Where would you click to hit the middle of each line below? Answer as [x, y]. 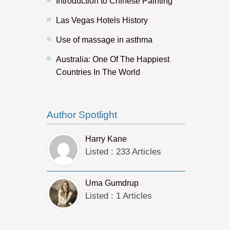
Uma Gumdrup [112, 183]
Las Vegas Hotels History [102, 20]
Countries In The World [98, 72]
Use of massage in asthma [104, 40]
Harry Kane [106, 139]
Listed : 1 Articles [119, 196]
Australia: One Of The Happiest [113, 59]
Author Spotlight [82, 115]
